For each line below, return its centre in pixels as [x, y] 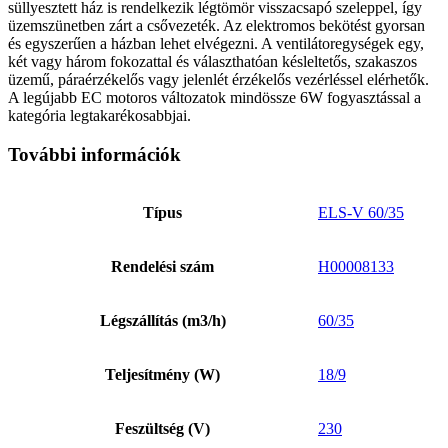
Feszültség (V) [162, 428]
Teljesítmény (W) [162, 374]
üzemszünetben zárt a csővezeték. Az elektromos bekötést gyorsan [216, 26]
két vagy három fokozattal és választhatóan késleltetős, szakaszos [212, 62]
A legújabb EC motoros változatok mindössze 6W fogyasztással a [214, 98]
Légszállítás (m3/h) [162, 320]
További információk [94, 154]
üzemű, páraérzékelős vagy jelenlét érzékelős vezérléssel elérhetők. [218, 80]
